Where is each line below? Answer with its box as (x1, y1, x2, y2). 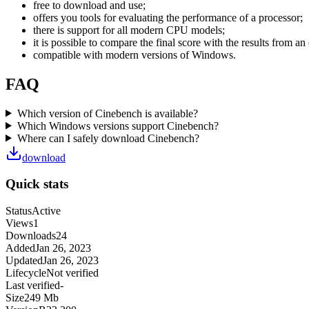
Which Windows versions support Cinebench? (17, 119, 219, 132)
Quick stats (6, 177, 68, 192)
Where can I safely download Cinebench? (17, 132, 199, 144)
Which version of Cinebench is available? (17, 107, 198, 119)
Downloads (6, 229, 56, 241)
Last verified (6, 279, 60, 291)
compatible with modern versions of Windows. (33, 48, 236, 61)
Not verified (46, 266, 99, 279)
